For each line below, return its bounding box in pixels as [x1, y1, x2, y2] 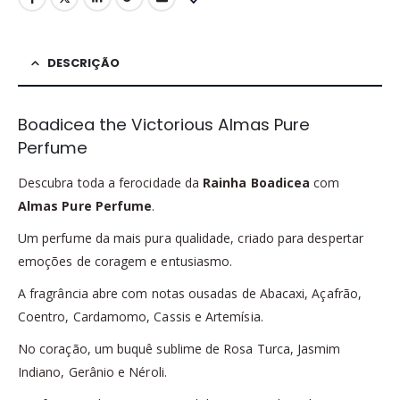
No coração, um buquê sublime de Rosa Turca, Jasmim [18, 339, 341, 357]
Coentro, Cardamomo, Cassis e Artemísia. [18, 307, 263, 325]
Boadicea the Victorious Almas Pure [18, 112, 310, 136]
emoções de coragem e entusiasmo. [18, 252, 233, 270]
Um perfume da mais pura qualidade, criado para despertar [18, 229, 363, 246]
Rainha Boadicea [203, 173, 311, 191]
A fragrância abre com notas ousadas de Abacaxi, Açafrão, [18, 284, 362, 302]
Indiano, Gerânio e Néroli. [18, 362, 167, 380]
